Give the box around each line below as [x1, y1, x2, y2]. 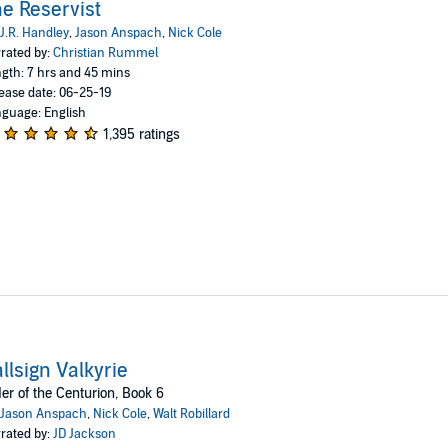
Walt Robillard [152, 405, 230, 422]
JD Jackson [52, 425, 116, 442]
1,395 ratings [102, 125, 180, 143]
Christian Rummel [52, 44, 158, 61]
